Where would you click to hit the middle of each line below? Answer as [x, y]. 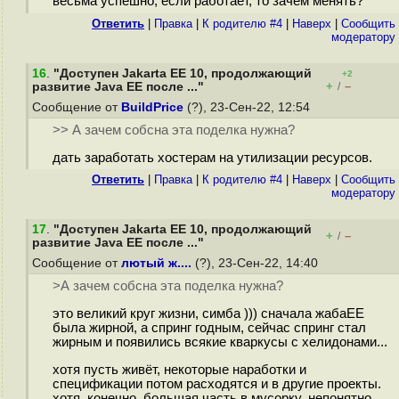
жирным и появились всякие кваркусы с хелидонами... [220, 342]
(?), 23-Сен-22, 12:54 [248, 107]
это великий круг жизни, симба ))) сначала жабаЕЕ [208, 314]
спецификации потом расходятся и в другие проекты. [216, 383]
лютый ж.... [156, 263]
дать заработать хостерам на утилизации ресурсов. [212, 158]
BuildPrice [152, 107]
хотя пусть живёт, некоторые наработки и [179, 369]
